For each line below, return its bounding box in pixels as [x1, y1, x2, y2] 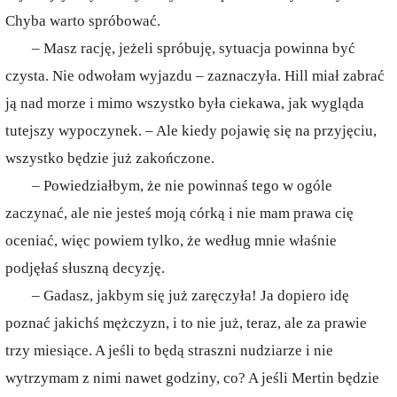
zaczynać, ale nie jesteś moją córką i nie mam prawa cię [5, 205, 354, 222]
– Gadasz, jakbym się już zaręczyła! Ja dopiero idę [32, 287, 349, 304]
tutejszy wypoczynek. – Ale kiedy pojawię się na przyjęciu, [5, 122, 377, 139]
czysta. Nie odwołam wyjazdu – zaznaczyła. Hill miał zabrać [5, 67, 385, 84]
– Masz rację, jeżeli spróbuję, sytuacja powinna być [32, 40, 355, 57]
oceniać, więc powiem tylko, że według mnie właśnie [5, 232, 337, 249]
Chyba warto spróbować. [5, 12, 160, 29]
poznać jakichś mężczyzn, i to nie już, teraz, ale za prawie [5, 315, 367, 331]
